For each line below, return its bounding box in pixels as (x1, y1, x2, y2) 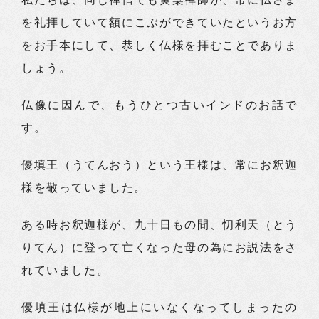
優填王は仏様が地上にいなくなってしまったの (21, 301, 298, 313)
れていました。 (21, 264, 110, 276)
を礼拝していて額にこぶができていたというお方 (21, 16, 298, 28)
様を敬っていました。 (21, 182, 147, 194)
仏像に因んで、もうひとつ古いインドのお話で (21, 99, 298, 111)
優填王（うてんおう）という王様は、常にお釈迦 (21, 159, 298, 171)
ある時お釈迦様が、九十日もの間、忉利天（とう (21, 219, 298, 231)
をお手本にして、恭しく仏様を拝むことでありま (21, 39, 298, 51)
